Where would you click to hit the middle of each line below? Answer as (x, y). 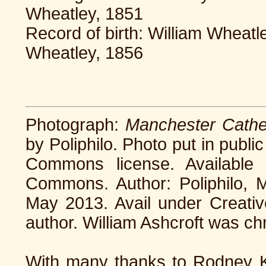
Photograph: (75, 124)
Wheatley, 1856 (84, 53)
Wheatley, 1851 (84, 14)
